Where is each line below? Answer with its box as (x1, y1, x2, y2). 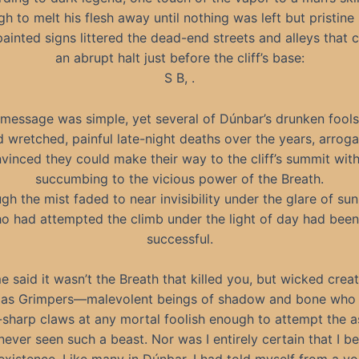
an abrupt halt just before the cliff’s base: (54, 50, 305, 66)
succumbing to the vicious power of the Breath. (35, 170, 324, 187)
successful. (146, 230, 213, 247)
